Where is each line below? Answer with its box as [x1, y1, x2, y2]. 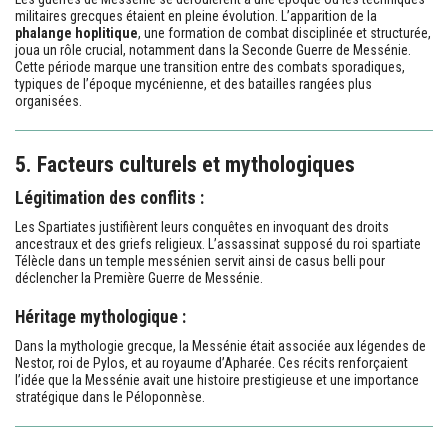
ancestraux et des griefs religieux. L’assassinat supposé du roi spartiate [15, 235, 421, 252]
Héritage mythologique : [15, 306, 186, 327]
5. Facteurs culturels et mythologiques [15, 151, 355, 177]
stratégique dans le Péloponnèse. [15, 388, 205, 405]
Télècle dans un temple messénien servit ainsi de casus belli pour [15, 252, 385, 269]
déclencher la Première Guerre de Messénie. [15, 269, 263, 286]
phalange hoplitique [15, 24, 138, 41]
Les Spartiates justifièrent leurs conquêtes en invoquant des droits [15, 218, 389, 235]
